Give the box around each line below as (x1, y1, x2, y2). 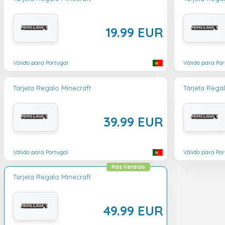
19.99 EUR (105, 24, 163, 41)
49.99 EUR (103, 202, 163, 219)
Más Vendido (111, 164, 145, 171)
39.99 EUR (103, 113, 163, 130)
